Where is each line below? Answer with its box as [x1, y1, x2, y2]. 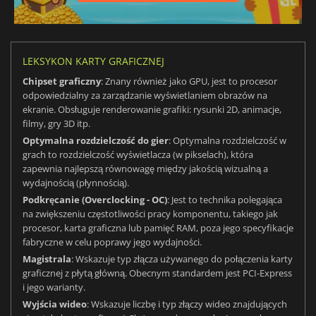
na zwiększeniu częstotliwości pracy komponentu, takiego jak [23, 207, 278, 221]
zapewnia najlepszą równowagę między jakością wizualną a [23, 162, 268, 176]
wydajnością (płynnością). [23, 176, 129, 190]
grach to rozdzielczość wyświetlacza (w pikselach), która [23, 148, 253, 162]
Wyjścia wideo [23, 298, 87, 311]
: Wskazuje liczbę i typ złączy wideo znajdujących [87, 298, 287, 311]
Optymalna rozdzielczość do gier [23, 134, 169, 147]
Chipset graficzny [23, 75, 101, 88]
